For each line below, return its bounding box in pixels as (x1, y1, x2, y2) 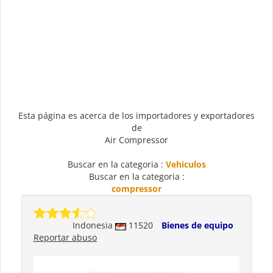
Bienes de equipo (161, 219, 233, 232)
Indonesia (73, 219, 115, 232)
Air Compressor (105, 134, 168, 146)
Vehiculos (165, 158, 206, 171)
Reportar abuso (34, 232, 97, 244)
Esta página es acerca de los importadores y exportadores (18, 110, 255, 122)
